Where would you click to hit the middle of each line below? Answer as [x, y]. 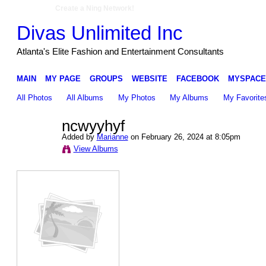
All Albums [85, 97]
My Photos [137, 97]
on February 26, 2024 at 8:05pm [184, 137]
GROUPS [106, 78]
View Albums [96, 148]
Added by [79, 137]
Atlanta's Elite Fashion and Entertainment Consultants [120, 51]
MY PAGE [63, 78]
